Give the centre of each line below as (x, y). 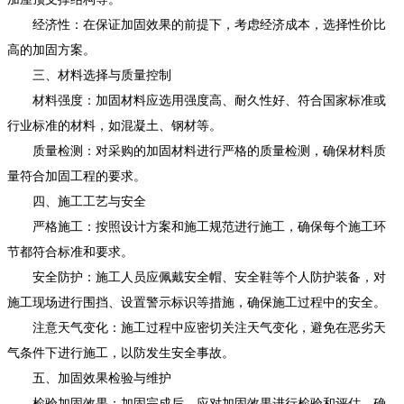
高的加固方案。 (51, 50)
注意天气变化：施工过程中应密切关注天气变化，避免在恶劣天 (197, 327)
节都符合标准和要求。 (70, 252)
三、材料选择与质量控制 (89, 75)
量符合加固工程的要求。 (77, 176)
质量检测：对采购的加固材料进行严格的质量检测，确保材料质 (197, 151)
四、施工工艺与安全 (77, 201)
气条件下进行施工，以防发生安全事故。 (121, 353)
